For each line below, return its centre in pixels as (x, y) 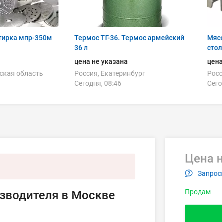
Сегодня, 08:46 (98, 83)
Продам (198, 192)
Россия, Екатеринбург (110, 73)
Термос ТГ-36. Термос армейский (129, 38)
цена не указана (101, 61)
